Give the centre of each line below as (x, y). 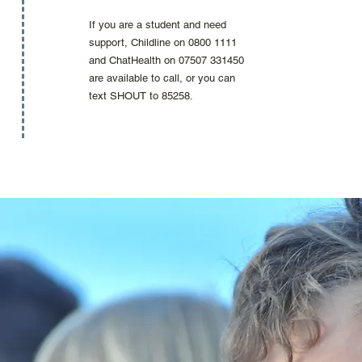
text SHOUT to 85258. (141, 96)
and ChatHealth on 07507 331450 (166, 60)
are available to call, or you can (162, 78)
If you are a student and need (158, 25)
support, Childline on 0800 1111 (163, 42)
